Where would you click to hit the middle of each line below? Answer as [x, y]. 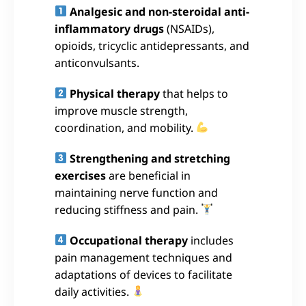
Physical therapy [115, 93]
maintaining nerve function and [136, 192]
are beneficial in [148, 175]
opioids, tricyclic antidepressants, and [152, 45]
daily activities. [93, 291]
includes [211, 240]
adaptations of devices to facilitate [143, 274]
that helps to [194, 93]
